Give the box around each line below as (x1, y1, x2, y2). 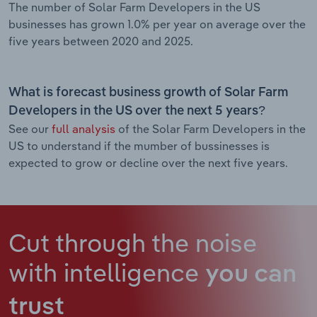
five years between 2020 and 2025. (8, 33, 193, 48)
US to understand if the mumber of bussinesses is (8, 138, 270, 153)
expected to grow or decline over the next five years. (8, 155, 288, 170)
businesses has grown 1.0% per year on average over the (8, 16, 306, 31)
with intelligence (8, 255, 205, 288)
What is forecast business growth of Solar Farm (8, 86, 289, 99)
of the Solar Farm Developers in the (115, 121, 306, 136)
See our (8, 121, 52, 136)
